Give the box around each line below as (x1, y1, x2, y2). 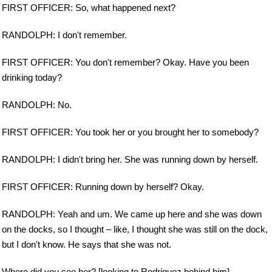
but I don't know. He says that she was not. (2, 239, 171, 250)
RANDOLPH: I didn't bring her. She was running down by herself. (2, 154, 258, 165)
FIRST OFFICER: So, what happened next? (2, 2, 175, 13)
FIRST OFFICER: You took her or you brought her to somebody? (2, 127, 259, 138)
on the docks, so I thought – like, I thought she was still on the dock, (2, 223, 268, 234)
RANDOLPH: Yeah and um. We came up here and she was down (2, 208, 262, 219)
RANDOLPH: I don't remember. (2, 30, 127, 41)
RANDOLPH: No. (2, 100, 72, 110)
